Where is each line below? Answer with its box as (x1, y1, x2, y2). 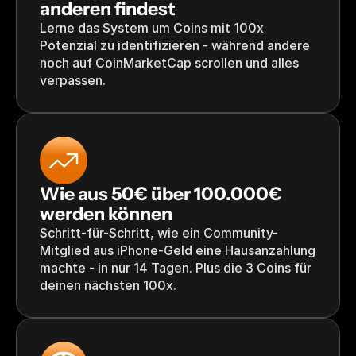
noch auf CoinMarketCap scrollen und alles (40, 55, 299, 71)
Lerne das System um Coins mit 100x (40, 20, 264, 36)
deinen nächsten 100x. (40, 277, 176, 293)
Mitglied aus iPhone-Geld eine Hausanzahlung (40, 242, 315, 258)
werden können (40, 203, 172, 225)
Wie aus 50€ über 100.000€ (40, 183, 282, 205)
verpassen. (40, 72, 106, 88)
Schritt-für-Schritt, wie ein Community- (40, 225, 278, 241)
